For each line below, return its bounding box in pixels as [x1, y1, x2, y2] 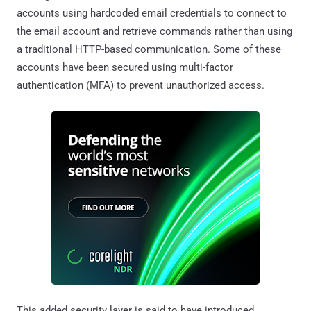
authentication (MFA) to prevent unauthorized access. [17, 78, 264, 92]
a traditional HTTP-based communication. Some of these [17, 42, 281, 56]
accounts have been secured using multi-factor [17, 60, 233, 74]
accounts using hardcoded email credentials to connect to [17, 6, 287, 19]
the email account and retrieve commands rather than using [17, 24, 292, 37]
